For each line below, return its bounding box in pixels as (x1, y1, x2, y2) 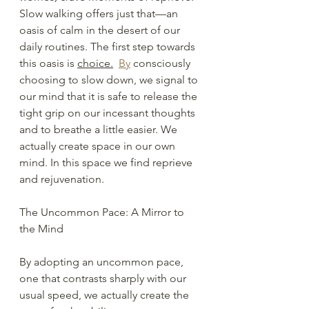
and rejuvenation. (19, 172, 104, 186)
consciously (130, 56, 193, 70)
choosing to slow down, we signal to (19, 72, 201, 86)
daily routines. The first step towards (19, 39, 198, 53)
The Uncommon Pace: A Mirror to (19, 205, 187, 219)
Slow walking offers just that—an (19, 6, 181, 20)
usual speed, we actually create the (19, 288, 192, 301)
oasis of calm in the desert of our (19, 23, 183, 37)
